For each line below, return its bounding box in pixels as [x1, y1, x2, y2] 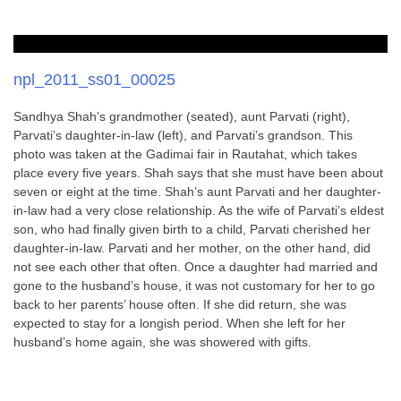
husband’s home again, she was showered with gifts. [13, 335, 311, 349]
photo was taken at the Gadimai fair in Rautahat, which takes [13, 147, 357, 161]
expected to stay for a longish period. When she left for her [13, 316, 346, 330]
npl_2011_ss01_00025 [13, 71, 175, 89]
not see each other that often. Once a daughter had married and [13, 260, 378, 274]
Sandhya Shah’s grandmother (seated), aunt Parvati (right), [13, 109, 350, 124]
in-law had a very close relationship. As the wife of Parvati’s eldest [13, 203, 384, 218]
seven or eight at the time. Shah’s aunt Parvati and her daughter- [13, 184, 381, 199]
